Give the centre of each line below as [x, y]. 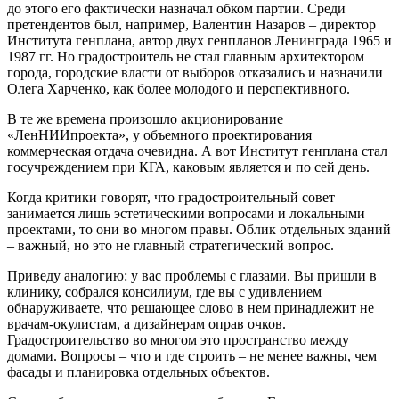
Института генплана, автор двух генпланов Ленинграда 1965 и [199, 40]
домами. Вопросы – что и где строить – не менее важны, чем [192, 355]
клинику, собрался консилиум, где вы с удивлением [164, 291]
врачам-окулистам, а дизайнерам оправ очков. [147, 323]
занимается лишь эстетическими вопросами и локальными [186, 213]
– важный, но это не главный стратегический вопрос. [171, 245]
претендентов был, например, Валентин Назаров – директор [191, 24]
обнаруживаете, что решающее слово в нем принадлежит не [191, 307]
